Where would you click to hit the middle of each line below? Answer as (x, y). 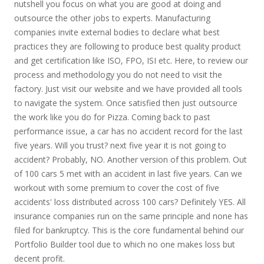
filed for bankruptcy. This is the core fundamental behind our (129, 230)
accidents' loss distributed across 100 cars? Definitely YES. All (130, 202)
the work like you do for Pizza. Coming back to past (112, 117)
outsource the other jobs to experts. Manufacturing (112, 18)
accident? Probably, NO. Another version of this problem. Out (130, 159)
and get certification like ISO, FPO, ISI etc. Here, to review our (131, 60)
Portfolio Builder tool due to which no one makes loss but (124, 244)
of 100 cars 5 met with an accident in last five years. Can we (128, 174)
